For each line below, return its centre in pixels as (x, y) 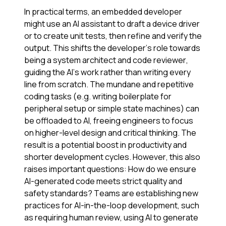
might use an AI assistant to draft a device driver (112, 24)
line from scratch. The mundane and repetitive (109, 84)
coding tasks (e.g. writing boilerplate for (98, 97)
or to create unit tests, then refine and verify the (113, 36)
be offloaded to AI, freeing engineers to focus (109, 121)
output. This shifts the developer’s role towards (112, 48)
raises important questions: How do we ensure (110, 169)
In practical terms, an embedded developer (103, 12)
